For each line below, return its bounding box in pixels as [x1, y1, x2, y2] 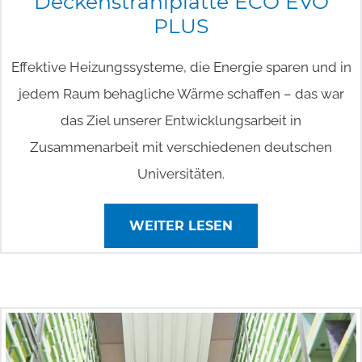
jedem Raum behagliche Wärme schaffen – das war [18, 85, 344, 102]
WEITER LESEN [129, 217, 233, 234]
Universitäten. [137, 165, 225, 182]
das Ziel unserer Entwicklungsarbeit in [61, 112, 301, 128]
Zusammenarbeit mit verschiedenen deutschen [30, 138, 332, 155]
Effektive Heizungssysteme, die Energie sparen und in [11, 58, 351, 75]
